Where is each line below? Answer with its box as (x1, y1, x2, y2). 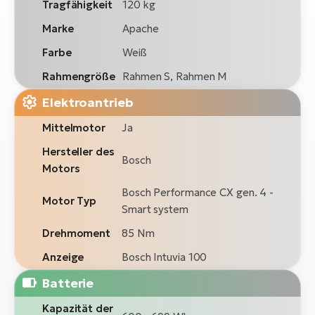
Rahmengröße (42, 69, 115, 83)
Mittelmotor (42, 120, 105, 134)
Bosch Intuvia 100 (122, 250, 207, 264)
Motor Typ (42, 193, 97, 207)
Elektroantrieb (41, 94, 134, 110)
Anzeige (42, 250, 84, 264)
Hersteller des (42, 144, 115, 158)
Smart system (122, 202, 188, 216)
